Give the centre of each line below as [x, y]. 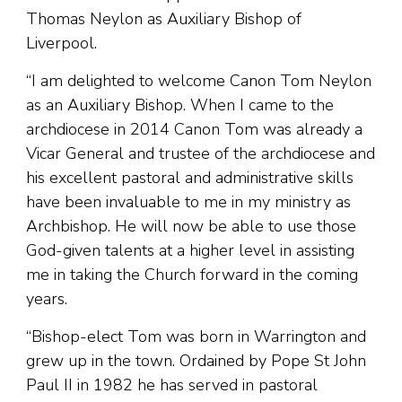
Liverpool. [61, 44]
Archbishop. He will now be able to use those [191, 227]
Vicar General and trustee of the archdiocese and [201, 154]
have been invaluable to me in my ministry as [188, 202]
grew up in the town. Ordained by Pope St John [196, 361]
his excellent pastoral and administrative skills [190, 178]
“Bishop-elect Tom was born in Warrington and [196, 337]
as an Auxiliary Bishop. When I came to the [180, 105]
